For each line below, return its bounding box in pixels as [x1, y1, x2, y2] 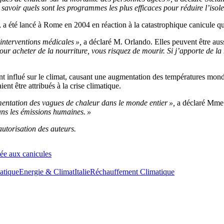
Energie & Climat [19, 167, 74, 176]
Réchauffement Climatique [90, 167, 174, 176]
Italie [74, 167, 90, 176]
